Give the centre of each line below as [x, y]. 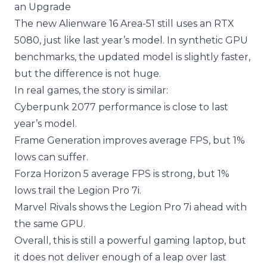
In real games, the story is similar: [91, 91]
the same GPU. [50, 224]
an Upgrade [43, 7]
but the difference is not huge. [88, 74]
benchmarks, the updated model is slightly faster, [132, 57]
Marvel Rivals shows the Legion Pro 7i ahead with [131, 207]
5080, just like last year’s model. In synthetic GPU [131, 41]
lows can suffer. [51, 157]
